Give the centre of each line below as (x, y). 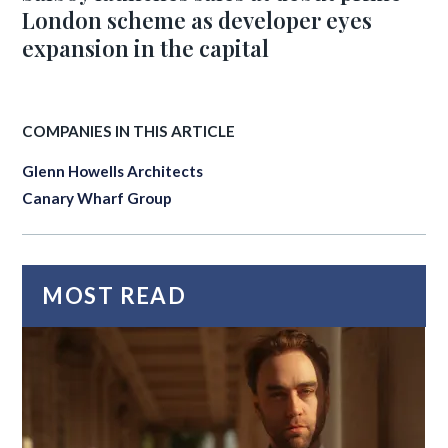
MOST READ (114, 295)
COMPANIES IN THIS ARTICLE (129, 131)
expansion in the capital (146, 48)
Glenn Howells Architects (113, 171)
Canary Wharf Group (97, 198)
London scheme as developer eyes (197, 20)
